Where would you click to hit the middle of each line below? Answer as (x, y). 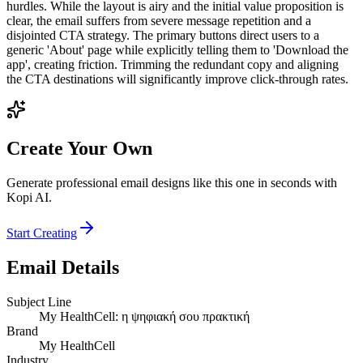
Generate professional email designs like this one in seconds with (172, 183)
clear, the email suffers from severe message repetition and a (159, 20)
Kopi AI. (29, 198)
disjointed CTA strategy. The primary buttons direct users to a (163, 35)
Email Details (63, 268)
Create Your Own (79, 149)
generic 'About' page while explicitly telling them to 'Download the (177, 49)
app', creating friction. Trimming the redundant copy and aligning (173, 64)
